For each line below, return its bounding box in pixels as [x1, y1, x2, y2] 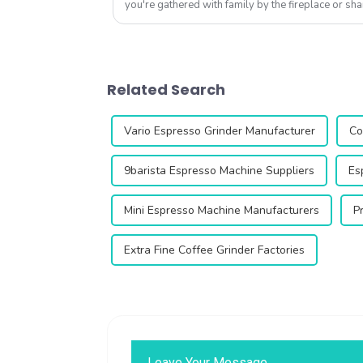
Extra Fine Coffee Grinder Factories [124, 242, 305, 258]
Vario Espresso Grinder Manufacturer [124, 123, 315, 139]
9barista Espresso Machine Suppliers [124, 163, 314, 179]
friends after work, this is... [125, 11, 249, 26]
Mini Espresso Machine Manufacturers [124, 203, 319, 219]
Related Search [107, 79, 225, 100]
